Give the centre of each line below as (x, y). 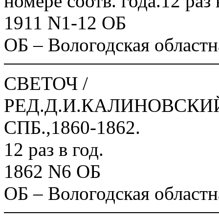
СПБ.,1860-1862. (72, 127)
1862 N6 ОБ (52, 171)
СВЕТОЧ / (46, 83)
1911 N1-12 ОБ (65, 23)
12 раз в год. (54, 149)
